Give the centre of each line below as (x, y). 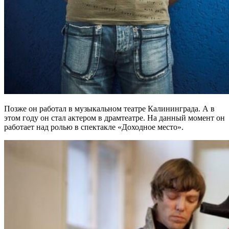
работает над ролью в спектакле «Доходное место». (94, 127)
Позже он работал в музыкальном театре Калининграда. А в (109, 108)
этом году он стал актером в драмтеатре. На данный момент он (114, 118)
